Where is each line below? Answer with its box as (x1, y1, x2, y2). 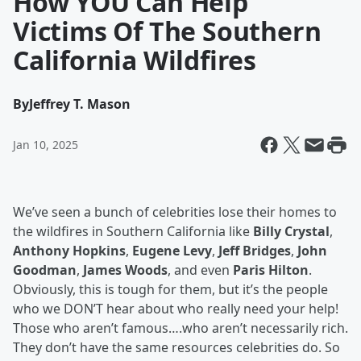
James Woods (83, 261, 168, 279)
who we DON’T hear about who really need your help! (13, 300, 338, 317)
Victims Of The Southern (13, 14, 322, 48)
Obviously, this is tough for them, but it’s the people (13, 280, 328, 298)
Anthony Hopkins (13, 242, 126, 259)
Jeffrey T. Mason (29, 95, 131, 113)
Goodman (13, 261, 77, 279)
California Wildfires (13, 43, 256, 77)
